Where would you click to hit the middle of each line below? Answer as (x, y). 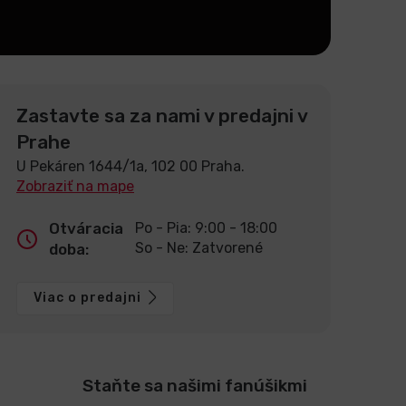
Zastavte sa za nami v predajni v (162, 115)
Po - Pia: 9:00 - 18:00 (206, 227)
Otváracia (86, 228)
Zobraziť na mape (75, 186)
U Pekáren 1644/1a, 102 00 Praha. (130, 166)
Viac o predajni (87, 298)
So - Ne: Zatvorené (198, 247)
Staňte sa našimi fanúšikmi (194, 385)
